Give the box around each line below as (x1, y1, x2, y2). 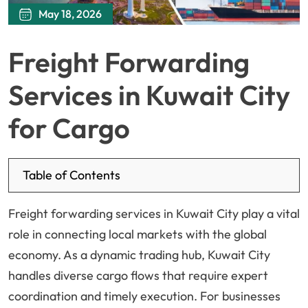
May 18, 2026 (38, 7, 102, 21)
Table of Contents (23, 167, 120, 184)
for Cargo (8, 111, 130, 146)
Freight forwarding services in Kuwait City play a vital (8, 206, 300, 222)
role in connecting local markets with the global (8, 226, 267, 243)
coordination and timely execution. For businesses (8, 288, 280, 305)
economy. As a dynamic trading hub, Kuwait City (8, 247, 270, 263)
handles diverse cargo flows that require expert (8, 267, 268, 284)
